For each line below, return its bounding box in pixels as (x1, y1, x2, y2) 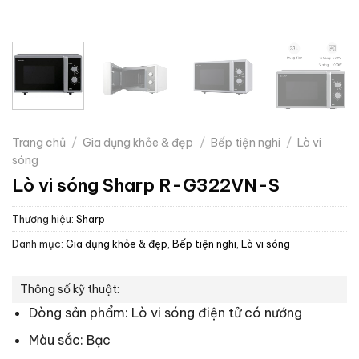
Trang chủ (12, 135, 66, 150)
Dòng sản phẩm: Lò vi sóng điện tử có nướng (28, 304, 302, 321)
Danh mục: (12, 236, 66, 250)
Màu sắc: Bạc (28, 332, 111, 349)
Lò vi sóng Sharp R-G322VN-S (12, 173, 280, 196)
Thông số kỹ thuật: (20, 281, 119, 296)
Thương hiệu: (12, 212, 76, 225)
